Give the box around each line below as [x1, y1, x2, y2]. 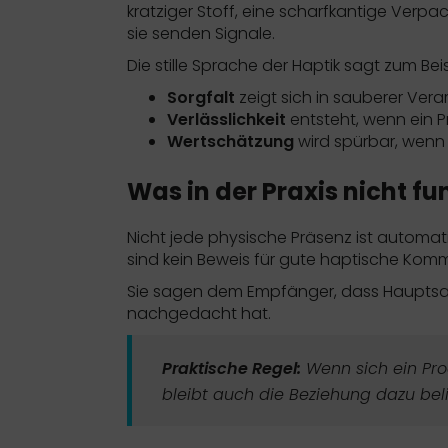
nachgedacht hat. [127, 301, 271, 325]
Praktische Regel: [162, 356, 301, 380]
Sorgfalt [167, 85, 235, 109]
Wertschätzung [167, 129, 294, 153]
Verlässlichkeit [167, 107, 286, 131]
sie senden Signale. [127, 21, 275, 45]
